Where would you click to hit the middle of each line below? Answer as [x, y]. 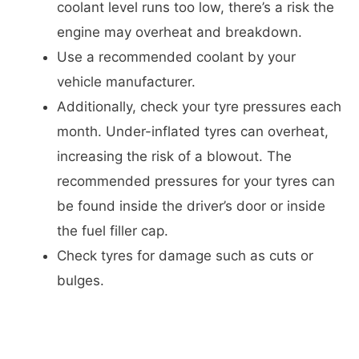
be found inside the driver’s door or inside [191, 206]
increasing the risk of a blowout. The [174, 157]
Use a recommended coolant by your [176, 57]
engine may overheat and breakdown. [179, 32]
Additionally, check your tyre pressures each [199, 107]
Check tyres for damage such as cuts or [185, 256]
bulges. [81, 281]
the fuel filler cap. [113, 231]
